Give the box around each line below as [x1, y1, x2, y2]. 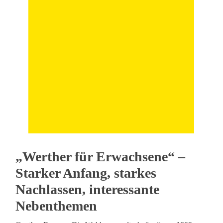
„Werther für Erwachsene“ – [15, 149, 186, 165]
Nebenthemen [15, 198, 98, 214]
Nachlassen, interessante [15, 182, 160, 198]
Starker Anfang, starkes [15, 165, 157, 181]
